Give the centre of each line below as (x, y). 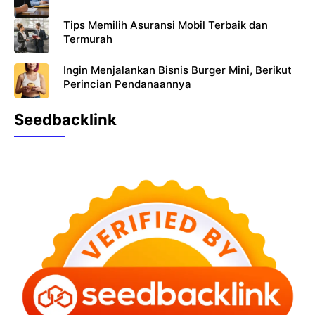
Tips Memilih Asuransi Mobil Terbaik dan (166, 25)
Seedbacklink (65, 119)
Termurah (88, 39)
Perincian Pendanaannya (127, 84)
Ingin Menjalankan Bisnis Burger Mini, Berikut (178, 70)
